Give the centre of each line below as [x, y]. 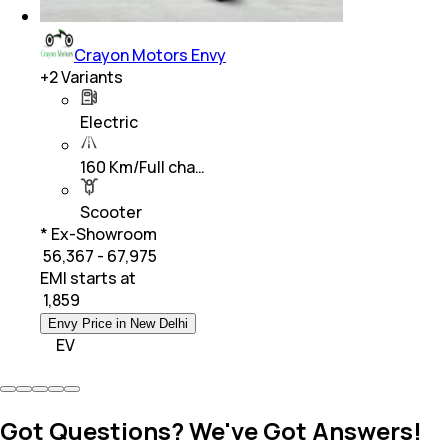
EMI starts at [88, 278]
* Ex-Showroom [98, 234]
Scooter [111, 212]
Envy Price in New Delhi [118, 324]
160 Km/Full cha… [142, 167]
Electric [109, 122]
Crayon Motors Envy [150, 55]
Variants [90, 77]
